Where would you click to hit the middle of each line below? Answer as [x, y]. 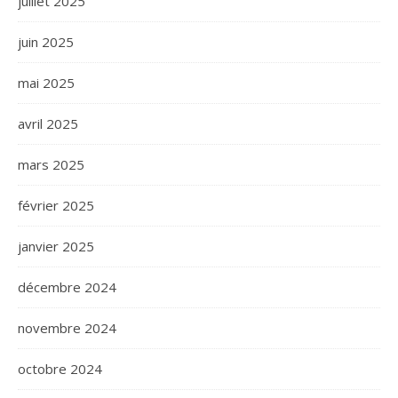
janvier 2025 [56, 246]
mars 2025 [51, 164]
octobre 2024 [60, 369]
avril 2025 [48, 123]
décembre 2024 [67, 287]
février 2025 [56, 205]
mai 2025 [46, 83]
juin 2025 [46, 42]
